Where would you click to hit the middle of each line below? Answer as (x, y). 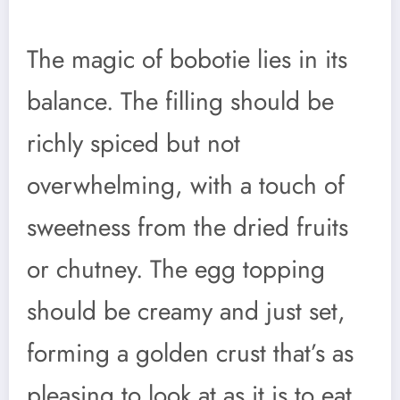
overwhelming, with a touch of (186, 186)
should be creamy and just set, (186, 312)
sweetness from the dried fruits (187, 228)
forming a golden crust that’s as (190, 354)
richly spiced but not (133, 144)
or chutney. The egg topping (176, 270)
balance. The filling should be (180, 102)
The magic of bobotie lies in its (187, 60)
